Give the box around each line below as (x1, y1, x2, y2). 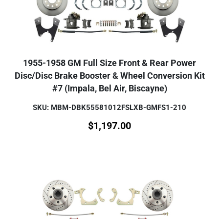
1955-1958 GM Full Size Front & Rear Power (23, 58, 196, 68)
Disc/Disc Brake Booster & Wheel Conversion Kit (14, 71, 205, 81)
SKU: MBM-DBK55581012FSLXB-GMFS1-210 (33, 103, 186, 112)
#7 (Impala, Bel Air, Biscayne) (52, 84, 167, 93)
